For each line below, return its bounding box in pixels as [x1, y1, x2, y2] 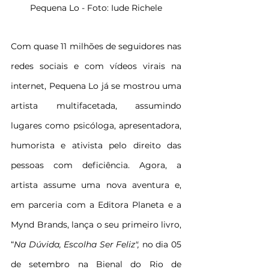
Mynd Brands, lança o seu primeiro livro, [11, 219, 181, 231]
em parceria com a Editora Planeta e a [11, 199, 181, 211]
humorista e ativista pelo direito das [11, 140, 181, 151]
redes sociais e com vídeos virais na [11, 61, 181, 72]
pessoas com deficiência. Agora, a [11, 160, 181, 171]
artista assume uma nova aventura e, [11, 180, 181, 191]
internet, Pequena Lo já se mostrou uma [11, 80, 181, 92]
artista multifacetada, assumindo [11, 100, 181, 112]
